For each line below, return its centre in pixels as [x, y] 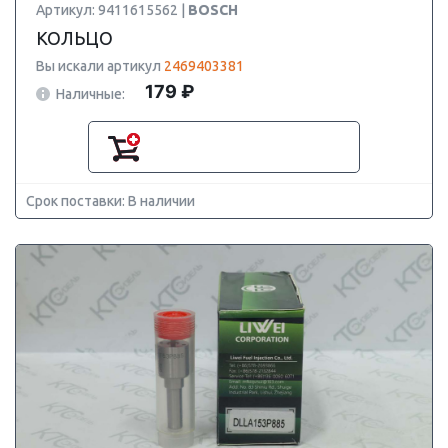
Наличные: [90, 93]
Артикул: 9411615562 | [112, 10]
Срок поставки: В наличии [110, 201]
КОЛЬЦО [74, 38]
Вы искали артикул [100, 66]
